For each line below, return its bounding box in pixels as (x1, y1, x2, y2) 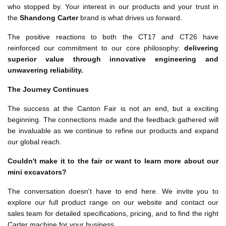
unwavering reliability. (8, 66, 83, 75)
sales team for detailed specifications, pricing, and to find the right (8, 209, 218, 218)
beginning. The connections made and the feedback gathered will (8, 116, 218, 124)
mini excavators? (8, 168, 67, 177)
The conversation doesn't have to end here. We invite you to (8, 187, 218, 196)
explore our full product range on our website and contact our (8, 198, 218, 207)
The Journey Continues (8, 85, 89, 94)
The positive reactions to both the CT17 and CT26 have (8, 33, 218, 41)
